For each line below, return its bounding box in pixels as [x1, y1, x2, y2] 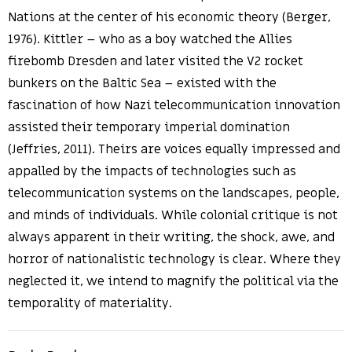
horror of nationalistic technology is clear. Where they [8, 251, 341, 268]
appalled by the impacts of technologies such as [8, 163, 296, 180]
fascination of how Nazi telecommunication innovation [8, 97, 340, 114]
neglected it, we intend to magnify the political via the [8, 273, 339, 290]
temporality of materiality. [8, 295, 172, 312]
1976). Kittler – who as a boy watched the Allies [8, 31, 292, 48]
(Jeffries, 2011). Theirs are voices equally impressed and [8, 141, 340, 158]
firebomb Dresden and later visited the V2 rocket [8, 53, 303, 70]
